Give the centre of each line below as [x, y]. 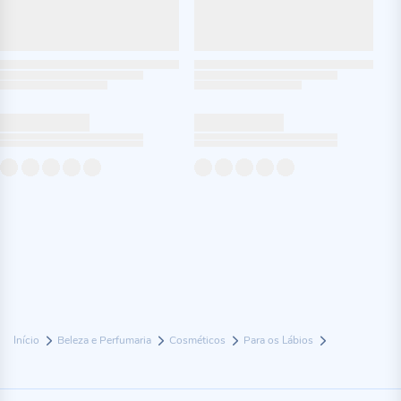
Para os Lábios [280, 340]
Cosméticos [199, 340]
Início [28, 340]
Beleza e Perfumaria [106, 340]
